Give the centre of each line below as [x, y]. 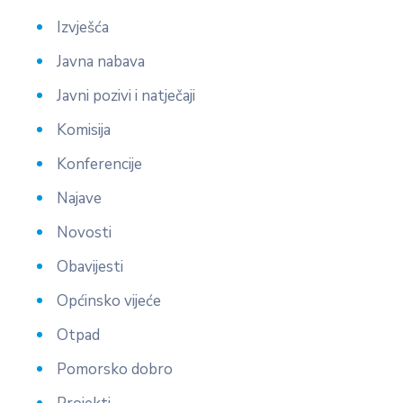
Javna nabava [101, 61]
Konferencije [99, 164]
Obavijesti [90, 266]
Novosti [84, 232]
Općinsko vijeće [109, 300]
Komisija [84, 130]
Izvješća [83, 27]
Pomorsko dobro [115, 369]
